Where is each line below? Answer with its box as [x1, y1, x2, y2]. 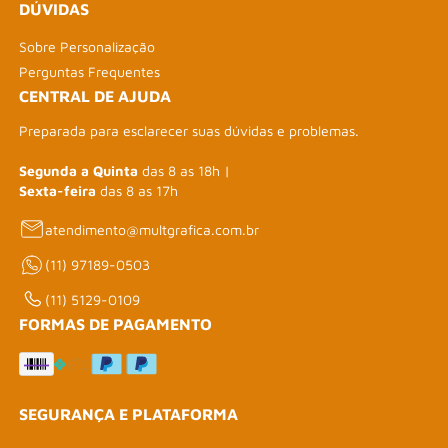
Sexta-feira [19, 182, 97, 200]
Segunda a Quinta [19, 162, 139, 180]
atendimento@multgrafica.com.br [45, 220, 260, 238]
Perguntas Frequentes [19, 63, 161, 81]
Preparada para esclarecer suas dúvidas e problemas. [19, 122, 360, 140]
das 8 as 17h [96, 182, 179, 200]
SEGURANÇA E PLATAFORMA [19, 405, 239, 424]
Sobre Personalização [19, 38, 156, 56]
